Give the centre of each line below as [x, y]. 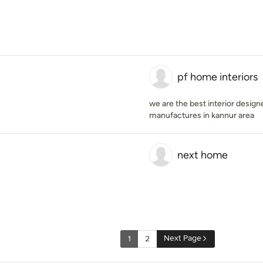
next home [203, 155]
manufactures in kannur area [202, 115]
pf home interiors [218, 77]
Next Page [183, 238]
